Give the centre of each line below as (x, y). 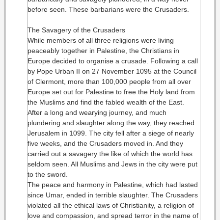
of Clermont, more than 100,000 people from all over (109, 82)
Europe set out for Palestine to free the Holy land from (111, 92)
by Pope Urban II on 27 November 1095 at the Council (112, 71)
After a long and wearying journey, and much (97, 112)
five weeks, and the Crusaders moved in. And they (105, 143)
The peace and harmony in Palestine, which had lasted (113, 185)
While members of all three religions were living (101, 40)
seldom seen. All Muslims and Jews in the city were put (112, 164)
